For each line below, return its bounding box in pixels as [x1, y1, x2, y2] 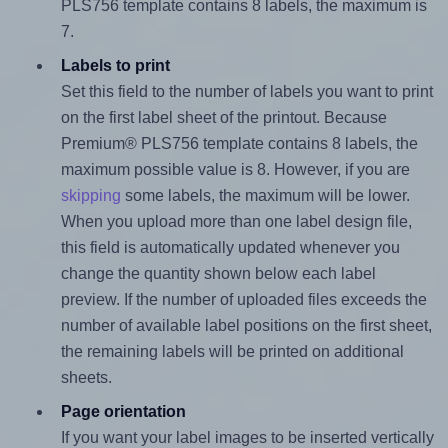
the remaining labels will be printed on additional [60, 343, 404, 361]
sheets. [60, 369, 112, 387]
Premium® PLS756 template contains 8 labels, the [60, 135, 418, 153]
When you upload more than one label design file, [60, 213, 412, 231]
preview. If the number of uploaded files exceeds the [60, 291, 427, 309]
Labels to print [60, 57, 170, 75]
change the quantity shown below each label [60, 265, 376, 283]
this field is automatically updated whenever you [60, 239, 400, 257]
